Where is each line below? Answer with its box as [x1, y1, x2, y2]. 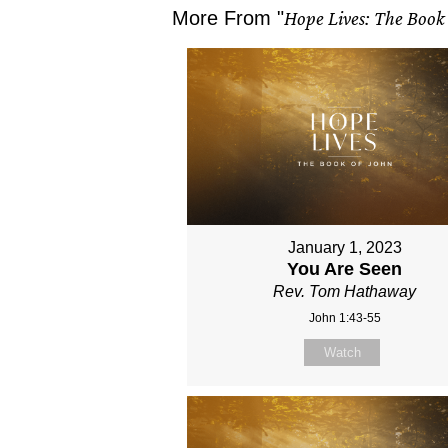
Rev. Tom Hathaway [273, 283, 417, 301]
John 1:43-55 [308, 311, 381, 326]
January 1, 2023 [287, 239, 402, 257]
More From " [172, 6, 284, 29]
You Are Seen [287, 259, 403, 280]
